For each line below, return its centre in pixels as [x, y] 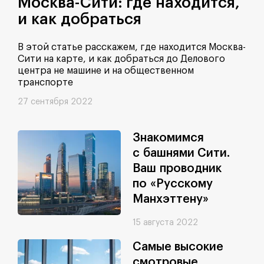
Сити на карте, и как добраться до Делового [121, 59]
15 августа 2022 [165, 223]
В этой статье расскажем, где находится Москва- [132, 47]
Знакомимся [168, 138]
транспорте [45, 83]
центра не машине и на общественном [106, 71]
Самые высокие [178, 247]
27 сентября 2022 [55, 102]
